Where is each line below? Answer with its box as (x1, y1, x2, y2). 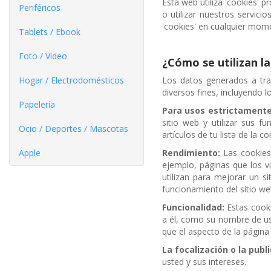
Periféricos (19, 1, 60, 13)
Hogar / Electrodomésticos (19, 74, 124, 86)
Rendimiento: (162, 146, 220, 158)
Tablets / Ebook (19, 25, 80, 38)
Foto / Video (19, 50, 67, 62)
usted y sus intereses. (162, 255, 246, 267)
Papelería (19, 98, 55, 110)
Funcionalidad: (162, 201, 224, 213)
